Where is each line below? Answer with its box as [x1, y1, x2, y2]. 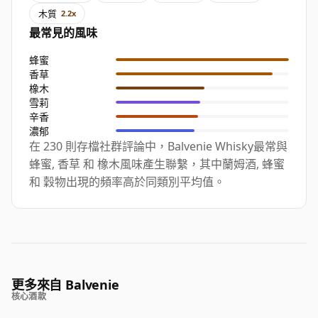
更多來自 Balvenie [11, 276, 119, 294]
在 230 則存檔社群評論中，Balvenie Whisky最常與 [29, 138, 287, 155]
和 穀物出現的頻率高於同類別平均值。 [29, 174, 225, 190]
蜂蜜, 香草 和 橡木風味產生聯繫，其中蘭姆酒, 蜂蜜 [29, 156, 285, 172]
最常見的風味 [29, 25, 97, 41]
